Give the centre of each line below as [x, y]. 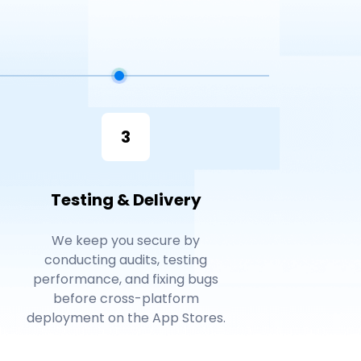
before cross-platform [126, 299]
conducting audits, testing [126, 260]
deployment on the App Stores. [126, 318]
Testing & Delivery [126, 200]
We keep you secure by [126, 241]
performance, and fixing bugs [126, 280]
